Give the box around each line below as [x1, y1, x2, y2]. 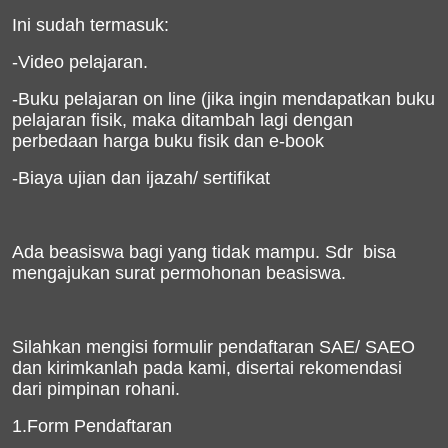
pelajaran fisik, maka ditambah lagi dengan [12, 110, 353, 130]
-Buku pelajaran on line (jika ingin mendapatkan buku [12, 89, 435, 109]
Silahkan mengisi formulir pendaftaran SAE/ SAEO [12, 337, 415, 357]
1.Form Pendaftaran [12, 416, 172, 436]
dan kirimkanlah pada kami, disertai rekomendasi [12, 358, 402, 378]
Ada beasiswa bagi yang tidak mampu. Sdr [12, 242, 358, 262]
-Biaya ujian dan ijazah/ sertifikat [12, 168, 270, 188]
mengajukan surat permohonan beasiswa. [12, 263, 346, 283]
